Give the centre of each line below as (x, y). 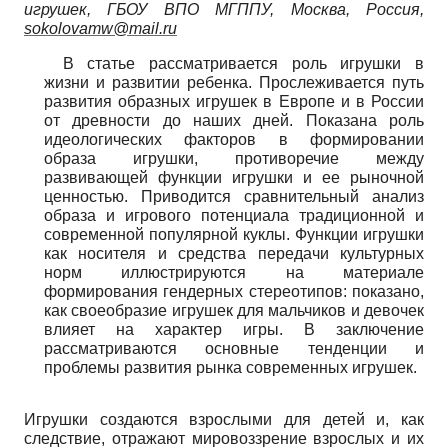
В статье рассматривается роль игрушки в (243, 63)
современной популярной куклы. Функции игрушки (234, 234)
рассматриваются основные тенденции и (234, 348)
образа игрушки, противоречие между (234, 158)
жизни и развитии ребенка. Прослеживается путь (234, 82)
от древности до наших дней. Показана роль (234, 120)
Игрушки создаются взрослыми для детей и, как (224, 419)
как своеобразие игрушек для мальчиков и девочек (234, 310)
